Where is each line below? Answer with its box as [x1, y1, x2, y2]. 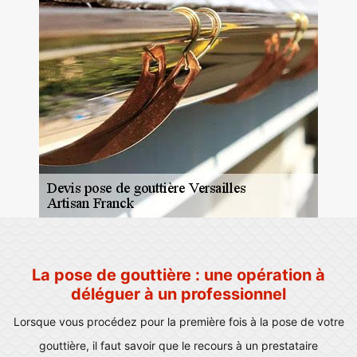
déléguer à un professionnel [71, 284, 286, 304]
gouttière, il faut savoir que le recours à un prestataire [39, 339, 318, 352]
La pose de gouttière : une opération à [32, 265, 325, 284]
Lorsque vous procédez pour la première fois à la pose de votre [13, 315, 344, 328]
